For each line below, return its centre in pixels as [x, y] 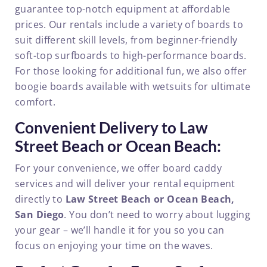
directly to [40, 199]
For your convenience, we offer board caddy [118, 168]
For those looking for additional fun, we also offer [131, 71]
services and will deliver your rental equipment [125, 183]
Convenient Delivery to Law [111, 128]
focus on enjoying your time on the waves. [114, 245]
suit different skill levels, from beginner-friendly [126, 40]
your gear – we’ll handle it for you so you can [120, 230]
